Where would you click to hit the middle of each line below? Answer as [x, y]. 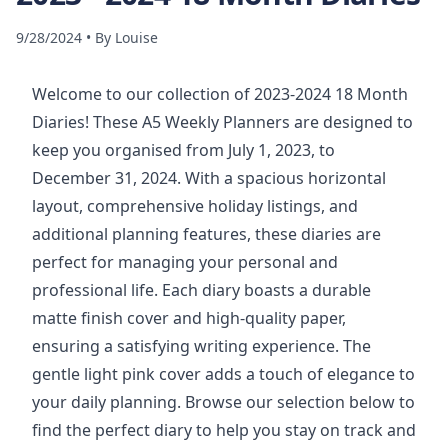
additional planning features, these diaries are [206, 234]
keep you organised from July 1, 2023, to [183, 150]
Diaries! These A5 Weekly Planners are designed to [222, 122]
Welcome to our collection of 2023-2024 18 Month [220, 94]
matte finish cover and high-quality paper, [189, 318]
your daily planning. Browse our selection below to [223, 402]
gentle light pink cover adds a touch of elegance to [223, 374]
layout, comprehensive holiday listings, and [195, 206]
